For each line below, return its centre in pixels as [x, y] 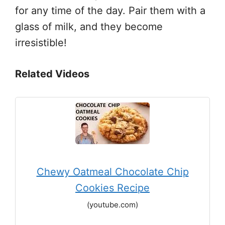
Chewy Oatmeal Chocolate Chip [113, 172]
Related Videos [52, 74]
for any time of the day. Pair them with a [110, 11]
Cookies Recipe [113, 188]
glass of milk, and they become [89, 27]
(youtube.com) [113, 205]
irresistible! [41, 43]
